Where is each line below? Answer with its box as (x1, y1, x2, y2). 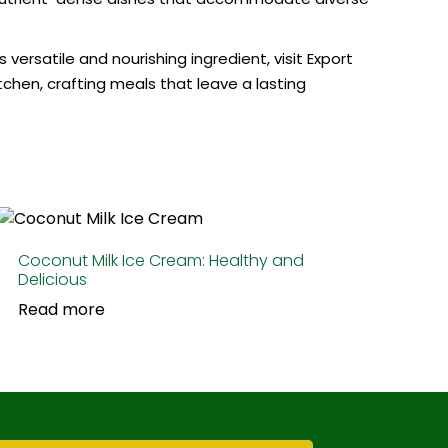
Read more (17, 297, 105, 321)
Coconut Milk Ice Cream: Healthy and (17, 248, 304, 272)
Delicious (17, 267, 87, 291)
